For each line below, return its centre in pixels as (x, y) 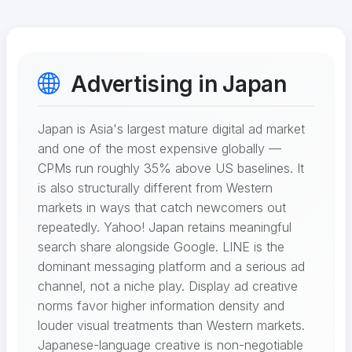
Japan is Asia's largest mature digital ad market (171, 128)
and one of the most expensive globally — (159, 148)
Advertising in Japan (176, 84)
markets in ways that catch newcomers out (162, 207)
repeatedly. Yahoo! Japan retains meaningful (165, 227)
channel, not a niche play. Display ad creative (168, 286)
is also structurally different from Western (155, 187)
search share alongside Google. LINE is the (161, 246)
